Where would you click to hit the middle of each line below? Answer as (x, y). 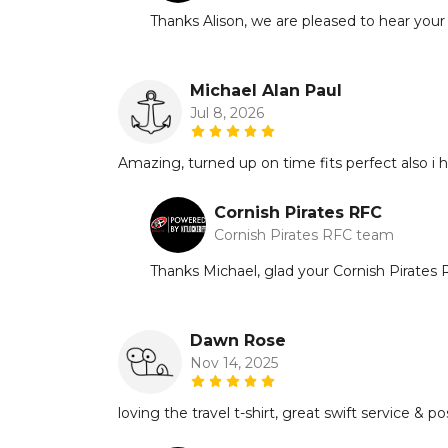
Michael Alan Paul (266, 90)
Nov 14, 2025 (234, 362)
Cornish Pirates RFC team (304, 234)
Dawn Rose (238, 340)
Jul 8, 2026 (227, 112)
